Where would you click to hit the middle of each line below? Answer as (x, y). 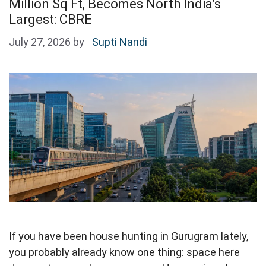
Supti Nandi (120, 42)
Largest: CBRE (50, 20)
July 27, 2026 (40, 42)
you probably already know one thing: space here (124, 252)
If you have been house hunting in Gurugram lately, (129, 236)
